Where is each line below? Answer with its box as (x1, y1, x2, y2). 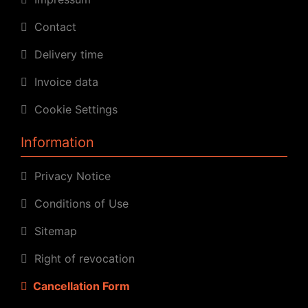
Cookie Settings (27, 102, 118, 116)
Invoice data (27, 74, 98, 89)
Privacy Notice (27, 168, 111, 183)
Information (21, 133, 94, 151)
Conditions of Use (27, 196, 129, 210)
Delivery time (27, 47, 103, 61)
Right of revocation (27, 251, 135, 265)
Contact (27, 19, 76, 34)
